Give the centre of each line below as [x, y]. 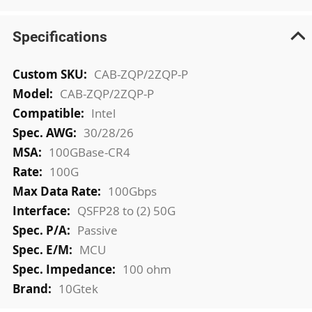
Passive [97, 230]
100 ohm [147, 269]
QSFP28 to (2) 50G [126, 210]
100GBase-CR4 [89, 152]
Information [44, 89]
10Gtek [78, 288]
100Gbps [132, 191]
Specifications [60, 36]
